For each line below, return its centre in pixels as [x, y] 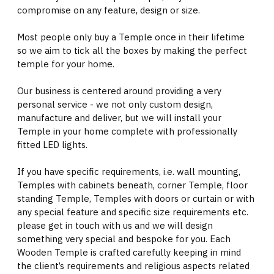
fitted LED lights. [52, 145]
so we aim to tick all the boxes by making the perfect [132, 50]
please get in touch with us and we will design [115, 225]
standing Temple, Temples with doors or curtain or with [136, 198]
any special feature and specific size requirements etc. [133, 212]
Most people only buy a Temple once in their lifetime [131, 37]
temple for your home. [67, 64]
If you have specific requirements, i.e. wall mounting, [129, 172]
